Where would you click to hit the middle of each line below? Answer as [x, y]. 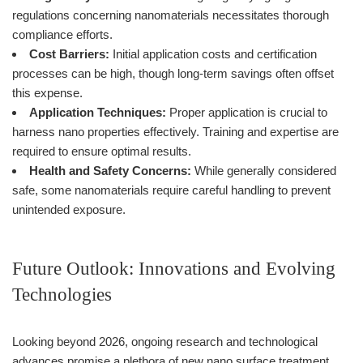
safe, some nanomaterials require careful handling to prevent [171, 190]
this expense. [47, 92]
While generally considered [264, 170]
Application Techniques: [98, 112]
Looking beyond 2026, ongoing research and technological [165, 341]
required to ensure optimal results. [102, 151]
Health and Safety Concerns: [110, 170]
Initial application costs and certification [213, 53]
